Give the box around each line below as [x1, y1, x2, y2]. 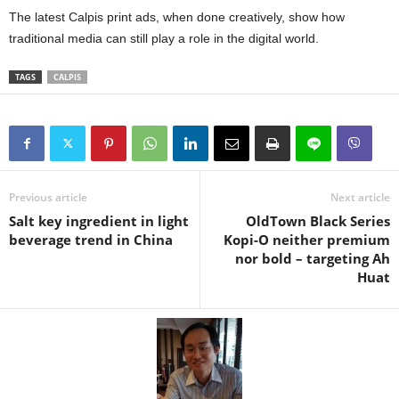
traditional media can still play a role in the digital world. [9, 31, 319, 46]
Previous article [9, 190, 87, 206]
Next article [330, 190, 390, 206]
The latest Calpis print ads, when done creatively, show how [9, 10, 345, 25]
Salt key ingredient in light [9, 212, 189, 231]
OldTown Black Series [246, 212, 390, 231]
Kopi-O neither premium [224, 231, 390, 249]
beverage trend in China [9, 231, 173, 249]
